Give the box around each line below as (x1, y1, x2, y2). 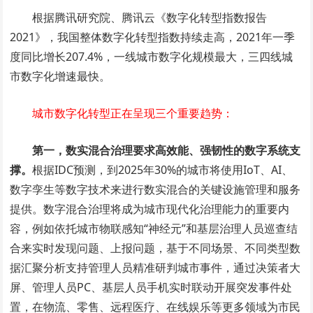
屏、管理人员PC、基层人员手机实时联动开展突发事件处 (10, 279, 293, 295)
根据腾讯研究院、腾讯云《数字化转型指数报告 (32, 9, 268, 25)
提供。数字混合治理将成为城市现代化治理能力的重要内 (10, 201, 290, 217)
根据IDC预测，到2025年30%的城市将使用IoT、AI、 (32, 161, 293, 177)
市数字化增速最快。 (10, 68, 111, 84)
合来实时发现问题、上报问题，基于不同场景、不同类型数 (10, 240, 301, 256)
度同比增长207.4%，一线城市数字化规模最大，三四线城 (10, 48, 293, 64)
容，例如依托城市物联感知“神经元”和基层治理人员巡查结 (10, 220, 298, 236)
